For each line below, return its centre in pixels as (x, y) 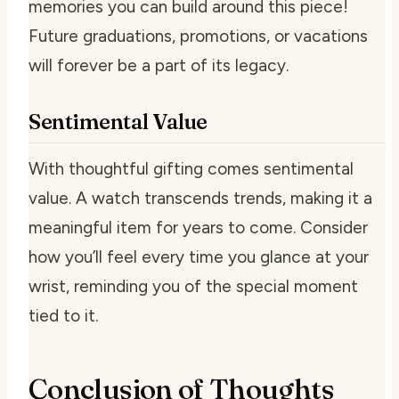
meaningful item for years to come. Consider (198, 228)
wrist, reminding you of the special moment (193, 286)
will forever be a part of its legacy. (159, 65)
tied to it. (63, 316)
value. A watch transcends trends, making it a (200, 198)
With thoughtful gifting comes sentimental (191, 169)
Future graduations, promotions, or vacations (198, 36)
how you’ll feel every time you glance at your (199, 257)
